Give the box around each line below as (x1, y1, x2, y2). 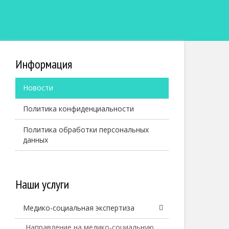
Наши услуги (15, 176, 69, 192)
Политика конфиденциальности (23, 104, 134, 113)
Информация (15, 56, 72, 72)
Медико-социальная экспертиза (23, 203, 134, 213)
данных (23, 135, 48, 145)
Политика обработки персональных (23, 125, 149, 134)
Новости (23, 83, 53, 93)
